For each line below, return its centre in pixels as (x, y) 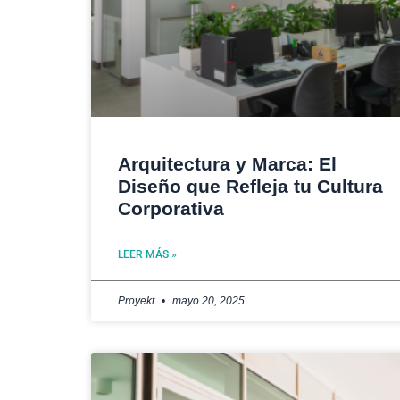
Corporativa (171, 209)
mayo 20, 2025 (207, 301)
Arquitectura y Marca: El (227, 164)
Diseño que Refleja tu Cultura (250, 187)
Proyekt (137, 301)
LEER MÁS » (147, 255)
